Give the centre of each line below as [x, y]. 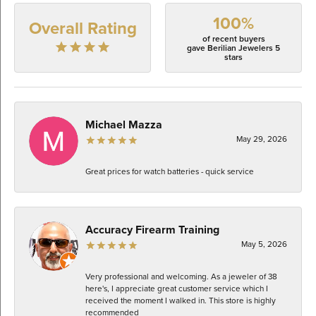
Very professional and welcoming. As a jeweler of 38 [181, 276]
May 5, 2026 [264, 244]
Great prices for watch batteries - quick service [170, 171]
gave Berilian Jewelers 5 [233, 48]
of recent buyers [233, 39]
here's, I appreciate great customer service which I [177, 288]
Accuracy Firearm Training [152, 229]
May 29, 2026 [262, 139]
